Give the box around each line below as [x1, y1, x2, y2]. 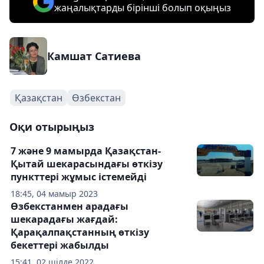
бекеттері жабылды [11, 238, 109, 252]
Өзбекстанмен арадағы [11, 199, 128, 213]
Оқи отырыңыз [9, 119, 94, 134]
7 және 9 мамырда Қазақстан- [11, 144, 161, 157]
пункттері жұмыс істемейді [11, 170, 147, 183]
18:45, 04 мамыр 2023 [11, 187, 98, 199]
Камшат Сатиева [47, 48, 141, 63]
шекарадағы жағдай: [11, 212, 118, 226]
